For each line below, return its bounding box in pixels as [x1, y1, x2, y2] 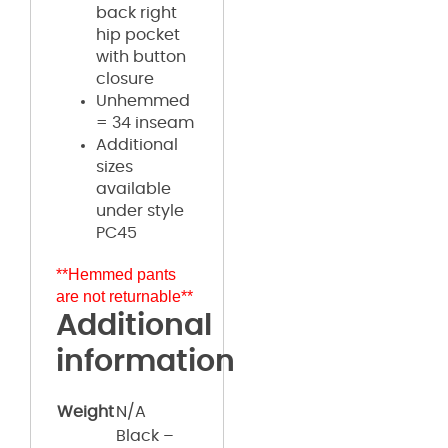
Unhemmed [96, 92, 190, 109]
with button [96, 48, 186, 65]
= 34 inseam [96, 114, 194, 131]
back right [96, 4, 177, 21]
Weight [57, 403, 114, 420]
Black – [116, 427, 174, 444]
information [56, 346, 235, 377]
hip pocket [96, 26, 180, 43]
